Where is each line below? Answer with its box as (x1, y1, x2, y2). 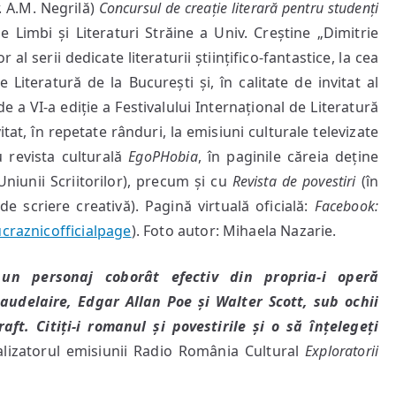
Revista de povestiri (232, 171, 356, 191)
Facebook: (314, 196, 378, 216)
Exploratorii (305, 341, 378, 361)
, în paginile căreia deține (197, 147, 378, 166)
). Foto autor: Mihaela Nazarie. (131, 221, 337, 240)
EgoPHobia (128, 147, 198, 166)
